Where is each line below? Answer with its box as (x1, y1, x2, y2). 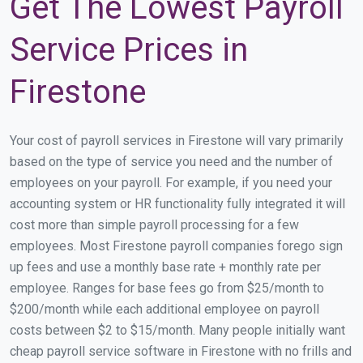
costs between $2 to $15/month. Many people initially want (10, 322, 345, 338)
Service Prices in (10, 30, 248, 69)
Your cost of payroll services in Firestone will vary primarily (10, 132, 344, 148)
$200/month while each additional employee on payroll (10, 301, 319, 317)
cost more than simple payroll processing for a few (10, 216, 299, 233)
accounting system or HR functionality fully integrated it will (10, 195, 345, 211)
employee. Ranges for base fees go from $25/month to (10, 280, 324, 296)
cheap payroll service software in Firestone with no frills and (10, 343, 352, 359)
